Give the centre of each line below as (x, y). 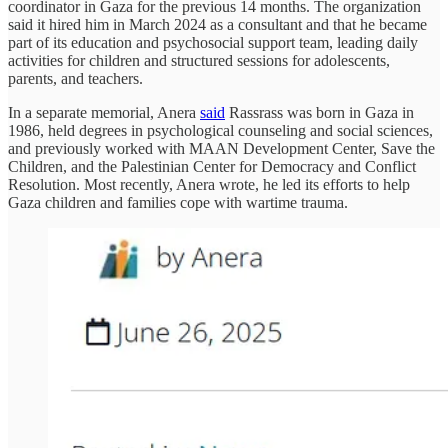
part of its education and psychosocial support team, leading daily (213, 43)
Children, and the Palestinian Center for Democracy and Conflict (212, 167)
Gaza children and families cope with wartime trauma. (178, 203)
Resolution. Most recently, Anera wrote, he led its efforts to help (209, 185)
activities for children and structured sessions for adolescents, (199, 61)
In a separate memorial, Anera (104, 113)
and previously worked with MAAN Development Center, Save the (221, 149)
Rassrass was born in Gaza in (319, 113)
